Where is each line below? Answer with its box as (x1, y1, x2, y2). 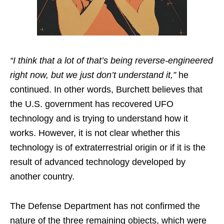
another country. (10, 171, 74, 182)
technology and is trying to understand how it (10, 113, 188, 124)
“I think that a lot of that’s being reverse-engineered (10, 55, 213, 66)
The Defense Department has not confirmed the (10, 201, 200, 211)
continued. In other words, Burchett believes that (10, 84, 202, 95)
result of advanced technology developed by (10, 157, 185, 167)
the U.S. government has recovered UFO (10, 99, 173, 109)
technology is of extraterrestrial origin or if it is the (10, 142, 205, 153)
